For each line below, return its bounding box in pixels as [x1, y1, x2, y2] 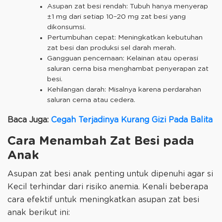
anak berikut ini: [7, 209, 70, 217]
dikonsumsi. [47, 23, 86, 31]
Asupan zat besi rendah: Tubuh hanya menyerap [47, 2, 208, 10]
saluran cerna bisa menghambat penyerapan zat [47, 65, 209, 72]
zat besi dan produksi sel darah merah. [47, 44, 176, 52]
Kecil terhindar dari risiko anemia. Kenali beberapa [7, 183, 208, 191]
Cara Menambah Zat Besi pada [7, 135, 194, 147]
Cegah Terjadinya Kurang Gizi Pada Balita [51, 115, 213, 124]
